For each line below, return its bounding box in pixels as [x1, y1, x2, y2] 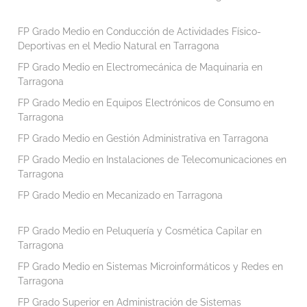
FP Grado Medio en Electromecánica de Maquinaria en [17, 61, 262, 73]
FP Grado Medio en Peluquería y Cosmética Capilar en [17, 225, 262, 236]
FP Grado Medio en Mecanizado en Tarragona [17, 189, 223, 201]
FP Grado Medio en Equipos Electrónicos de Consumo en [17, 97, 274, 108]
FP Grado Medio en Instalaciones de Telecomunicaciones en [17, 153, 286, 165]
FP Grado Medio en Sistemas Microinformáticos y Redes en [17, 260, 283, 272]
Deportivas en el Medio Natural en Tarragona [17, 40, 219, 51]
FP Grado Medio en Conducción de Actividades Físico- [17, 25, 261, 37]
